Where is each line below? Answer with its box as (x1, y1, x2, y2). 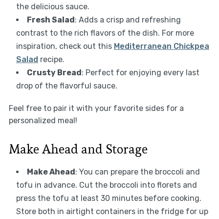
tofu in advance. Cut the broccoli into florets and (16, 180, 197, 190)
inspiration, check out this (16, 42, 114, 51)
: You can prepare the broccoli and (75, 167, 200, 177)
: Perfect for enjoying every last (81, 68, 199, 78)
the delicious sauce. (16, 2, 89, 12)
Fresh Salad (26, 15, 75, 25)
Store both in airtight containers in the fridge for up (16, 207, 208, 217)
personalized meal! (8, 116, 77, 126)
